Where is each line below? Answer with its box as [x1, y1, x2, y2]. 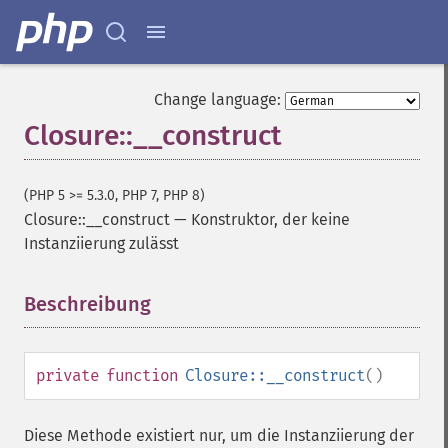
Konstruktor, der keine [191, 210, 350, 229]
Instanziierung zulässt [24, 234, 179, 253]
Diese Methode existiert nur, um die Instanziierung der [24, 426, 414, 445]
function [106, 366, 178, 385]
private [36, 366, 99, 385]
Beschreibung [24, 292, 151, 316]
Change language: [154, 90, 281, 109]
